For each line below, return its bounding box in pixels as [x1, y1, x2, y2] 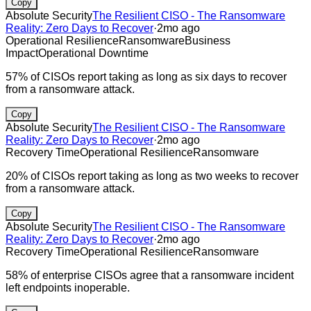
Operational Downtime [38, 47, 149, 59]
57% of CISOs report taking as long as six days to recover [6, 70, 287, 83]
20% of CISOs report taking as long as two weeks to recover [6, 169, 299, 182]
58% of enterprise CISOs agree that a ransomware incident [6, 269, 294, 281]
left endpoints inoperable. [6, 281, 130, 294]
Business [185, 34, 230, 47]
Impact [6, 47, 38, 59]
